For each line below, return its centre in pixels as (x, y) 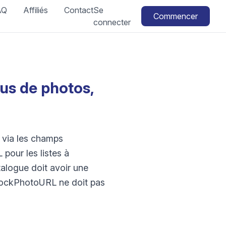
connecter (112, 22)
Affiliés (36, 10)
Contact (79, 10)
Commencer (175, 16)
